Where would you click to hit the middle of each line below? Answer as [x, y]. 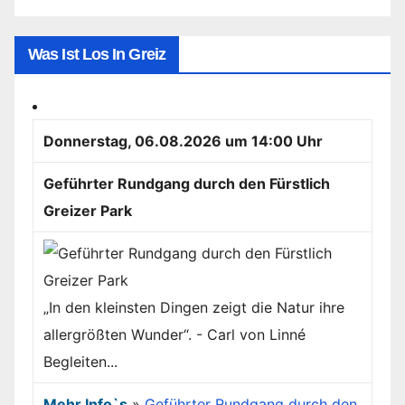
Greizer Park [88, 211]
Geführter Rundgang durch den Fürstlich [187, 184]
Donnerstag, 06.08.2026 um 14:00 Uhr [184, 141]
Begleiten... [81, 362]
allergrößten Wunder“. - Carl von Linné [175, 335]
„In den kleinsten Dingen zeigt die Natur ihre [194, 308]
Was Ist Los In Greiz [97, 55]
